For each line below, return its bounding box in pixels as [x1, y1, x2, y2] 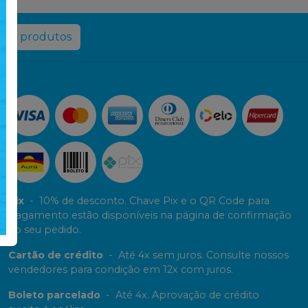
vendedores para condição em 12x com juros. [8, 263, 233, 276]
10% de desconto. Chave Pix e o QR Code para [39, 195, 269, 208]
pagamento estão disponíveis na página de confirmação [8, 209, 291, 222]
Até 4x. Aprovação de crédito [115, 289, 259, 302]
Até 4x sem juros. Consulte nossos [118, 249, 289, 262]
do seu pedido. [8, 223, 81, 236]
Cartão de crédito [8, 249, 103, 262]
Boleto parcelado [8, 289, 100, 302]
